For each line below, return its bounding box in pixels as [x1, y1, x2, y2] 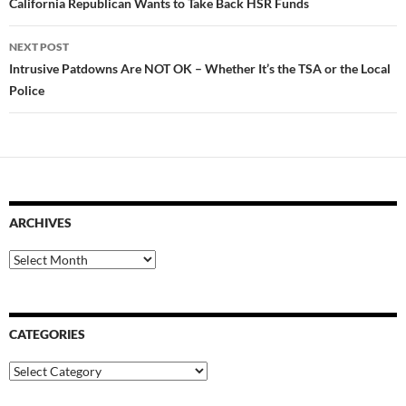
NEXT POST [9, 40, 69, 54]
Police [9, 82, 44, 99]
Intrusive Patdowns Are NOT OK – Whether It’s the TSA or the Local [9, 61, 391, 77]
